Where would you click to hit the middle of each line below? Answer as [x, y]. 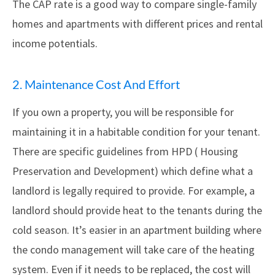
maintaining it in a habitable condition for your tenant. [136, 132]
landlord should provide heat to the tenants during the [137, 211]
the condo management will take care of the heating [134, 250]
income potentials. [55, 44]
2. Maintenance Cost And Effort [96, 84]
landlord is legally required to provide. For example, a [134, 191]
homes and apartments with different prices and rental [137, 24]
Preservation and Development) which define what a [133, 171]
